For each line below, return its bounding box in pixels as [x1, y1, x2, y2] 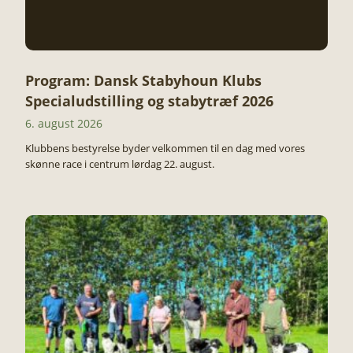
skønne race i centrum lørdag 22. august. [25, 157, 214, 171]
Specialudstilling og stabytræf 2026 [25, 91, 273, 110]
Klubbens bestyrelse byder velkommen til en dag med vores [25, 141, 305, 155]
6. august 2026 [25, 116, 102, 131]
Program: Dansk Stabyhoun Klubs [25, 71, 262, 90]
